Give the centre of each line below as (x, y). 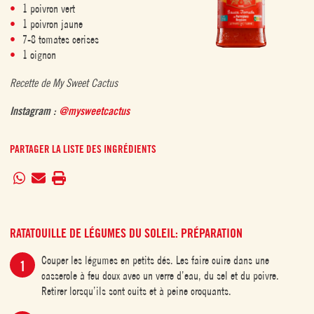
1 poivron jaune (53, 23)
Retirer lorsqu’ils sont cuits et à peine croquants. (136, 291)
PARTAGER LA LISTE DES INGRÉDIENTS (83, 149)
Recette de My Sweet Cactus (64, 82)
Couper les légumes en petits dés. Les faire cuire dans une (155, 260)
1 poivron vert (49, 8)
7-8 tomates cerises (61, 39)
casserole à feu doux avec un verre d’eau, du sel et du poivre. (160, 275)
